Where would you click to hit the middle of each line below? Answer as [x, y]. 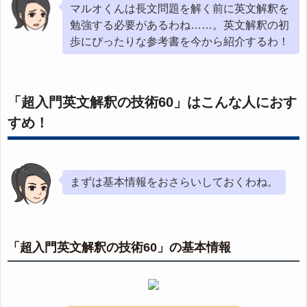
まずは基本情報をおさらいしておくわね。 [174, 182]
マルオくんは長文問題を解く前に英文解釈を [180, 9]
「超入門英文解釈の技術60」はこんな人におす [152, 102]
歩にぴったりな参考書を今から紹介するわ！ [180, 42]
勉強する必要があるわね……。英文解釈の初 [180, 25]
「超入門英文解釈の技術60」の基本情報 [119, 247]
